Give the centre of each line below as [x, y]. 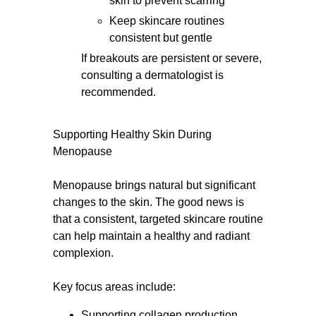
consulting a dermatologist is [152, 75]
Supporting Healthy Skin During [132, 134]
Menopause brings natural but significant [154, 185]
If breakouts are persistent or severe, [171, 58]
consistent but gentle [161, 38]
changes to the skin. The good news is [148, 202]
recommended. [119, 92]
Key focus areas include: [114, 287]
